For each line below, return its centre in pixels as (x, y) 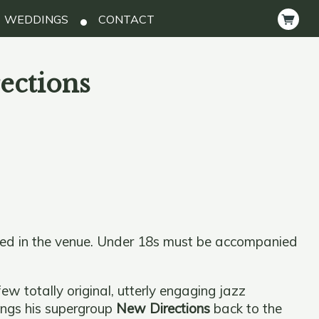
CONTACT (125, 20)
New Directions (163, 308)
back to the (246, 308)
